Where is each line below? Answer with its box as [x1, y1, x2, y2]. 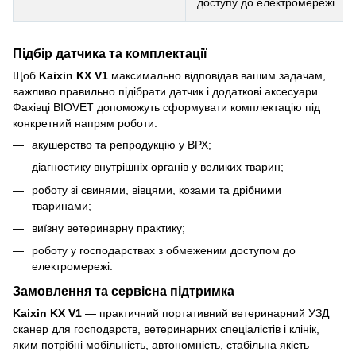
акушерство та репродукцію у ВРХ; [32, 137, 211, 151]
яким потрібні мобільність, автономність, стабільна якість [13, 339, 309, 352]
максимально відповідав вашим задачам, [108, 68, 326, 82]
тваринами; [32, 199, 91, 212]
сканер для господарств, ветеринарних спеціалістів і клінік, [13, 323, 319, 336]
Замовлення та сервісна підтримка [13, 284, 234, 299]
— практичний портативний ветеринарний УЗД [82, 307, 329, 320]
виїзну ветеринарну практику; [32, 221, 185, 234]
